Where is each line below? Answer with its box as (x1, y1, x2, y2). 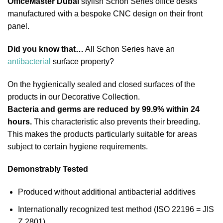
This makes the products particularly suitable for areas (7, 129, 197, 138)
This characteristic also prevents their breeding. (32, 117, 200, 126)
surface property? (51, 57, 114, 66)
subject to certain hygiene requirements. (7, 142, 148, 151)
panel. (7, 22, 29, 31)
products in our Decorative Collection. (7, 92, 140, 101)
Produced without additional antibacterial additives (17, 188, 196, 197)
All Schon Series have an (84, 44, 175, 53)
